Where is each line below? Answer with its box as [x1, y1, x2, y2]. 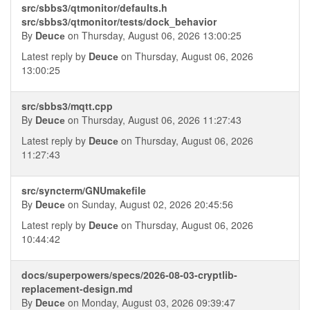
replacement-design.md [21, 282, 133, 295]
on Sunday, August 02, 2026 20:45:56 [65, 197, 233, 211]
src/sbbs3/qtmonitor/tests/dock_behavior [21, 15, 217, 28]
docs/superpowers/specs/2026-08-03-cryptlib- [21, 268, 237, 282]
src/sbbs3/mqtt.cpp [21, 99, 113, 113]
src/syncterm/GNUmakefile [21, 183, 146, 197]
